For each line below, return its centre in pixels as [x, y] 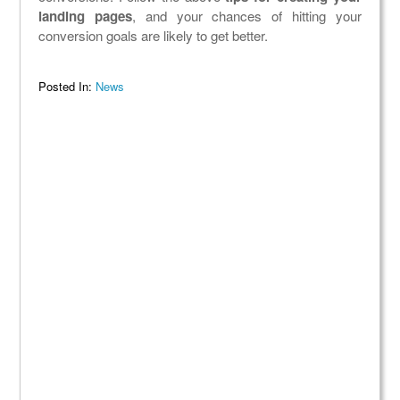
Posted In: [67, 87]
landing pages [86, 17]
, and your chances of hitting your [247, 16]
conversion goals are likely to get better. [154, 36]
